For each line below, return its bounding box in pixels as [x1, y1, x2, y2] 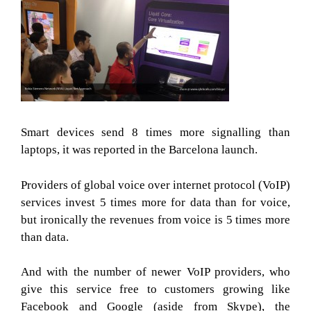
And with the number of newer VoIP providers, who [21, 265, 290, 278]
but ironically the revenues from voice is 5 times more [21, 212, 290, 226]
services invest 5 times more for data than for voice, [21, 195, 290, 209]
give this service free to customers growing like [21, 283, 290, 296]
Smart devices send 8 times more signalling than [21, 126, 290, 139]
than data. [21, 230, 69, 244]
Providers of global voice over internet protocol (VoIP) [21, 178, 290, 192]
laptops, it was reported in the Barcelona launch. [21, 143, 258, 156]
